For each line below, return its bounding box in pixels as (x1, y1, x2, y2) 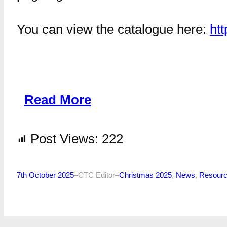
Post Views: (30, 131, 98, 146)
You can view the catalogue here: (16, 22, 210, 37)
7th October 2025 (16, 170, 74, 179)
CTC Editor (78, 170, 115, 179)
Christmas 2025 (119, 170, 172, 179)
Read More (24, 92, 91, 107)
